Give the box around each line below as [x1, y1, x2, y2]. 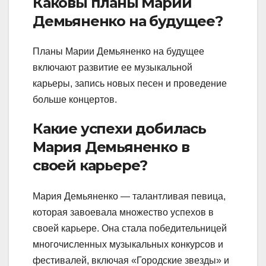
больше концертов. [33, 94, 117, 105]
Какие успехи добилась [33, 120, 206, 138]
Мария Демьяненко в [33, 138, 189, 156]
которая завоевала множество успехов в [33, 207, 214, 217]
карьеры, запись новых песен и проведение [33, 78, 227, 89]
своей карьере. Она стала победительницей [33, 223, 227, 233]
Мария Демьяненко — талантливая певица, [33, 191, 226, 201]
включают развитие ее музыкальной [33, 62, 192, 73]
